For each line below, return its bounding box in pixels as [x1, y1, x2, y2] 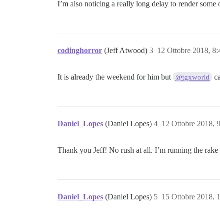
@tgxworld [175, 73, 210, 81]
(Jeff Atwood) [104, 46, 149, 55]
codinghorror [57, 46, 102, 55]
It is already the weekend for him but [57, 73, 173, 81]
